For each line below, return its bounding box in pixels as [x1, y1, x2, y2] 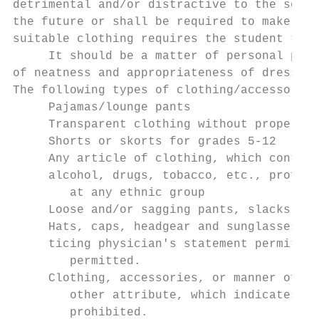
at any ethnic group [13, 187, 205, 199]
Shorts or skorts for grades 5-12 [13, 135, 276, 148]
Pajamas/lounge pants [13, 101, 191, 114]
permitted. [13, 255, 141, 268]
